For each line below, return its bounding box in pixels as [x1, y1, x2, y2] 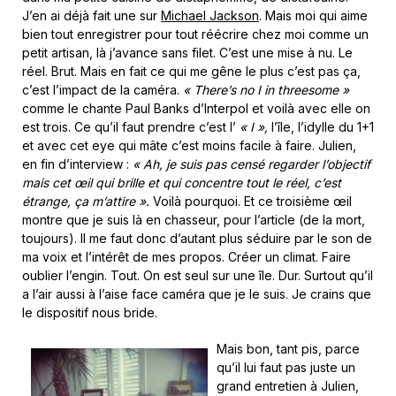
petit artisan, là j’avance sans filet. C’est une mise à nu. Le [22, 45, 353, 60]
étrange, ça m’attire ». [22, 194, 153, 209]
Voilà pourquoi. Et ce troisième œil [153, 194, 352, 209]
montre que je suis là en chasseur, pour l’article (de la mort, [22, 212, 365, 227]
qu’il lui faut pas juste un [217, 360, 355, 375]
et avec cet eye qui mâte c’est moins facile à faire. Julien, [22, 138, 356, 153]
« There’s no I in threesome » [183, 82, 349, 97]
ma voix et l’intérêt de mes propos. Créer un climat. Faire [22, 249, 351, 264]
